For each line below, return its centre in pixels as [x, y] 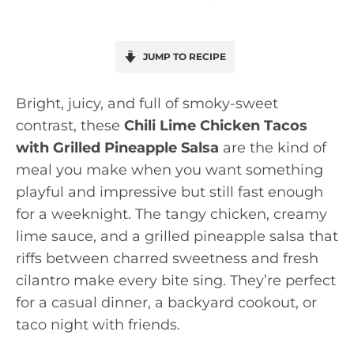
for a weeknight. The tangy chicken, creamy [171, 214]
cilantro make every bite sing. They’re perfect [176, 281]
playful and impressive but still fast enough [169, 192]
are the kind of [273, 148]
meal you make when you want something [169, 170]
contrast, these [70, 126]
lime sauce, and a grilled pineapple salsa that [177, 236]
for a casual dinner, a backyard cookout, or [166, 303]
